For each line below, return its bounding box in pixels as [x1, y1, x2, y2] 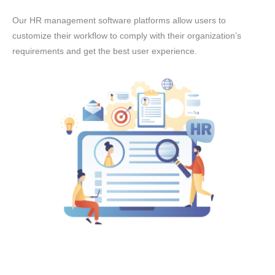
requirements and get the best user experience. [12, 47, 197, 56]
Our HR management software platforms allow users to [12, 16, 226, 26]
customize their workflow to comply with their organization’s [12, 31, 241, 41]
